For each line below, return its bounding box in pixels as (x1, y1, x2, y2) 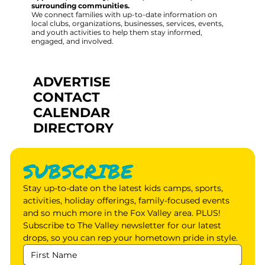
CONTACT (33, 89, 100, 106)
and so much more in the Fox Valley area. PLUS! (23, 207, 221, 218)
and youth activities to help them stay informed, (31, 27, 202, 37)
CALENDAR (33, 105, 110, 121)
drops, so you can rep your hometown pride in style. (23, 232, 238, 243)
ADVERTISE (33, 74, 111, 91)
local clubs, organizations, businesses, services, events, (31, 18, 224, 28)
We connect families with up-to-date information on (31, 9, 217, 19)
